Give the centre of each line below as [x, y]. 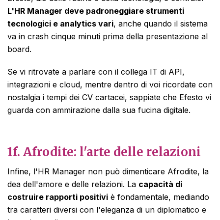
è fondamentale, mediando [159, 197]
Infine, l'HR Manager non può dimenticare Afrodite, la [108, 171]
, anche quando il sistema [161, 24]
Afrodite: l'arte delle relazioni [110, 152]
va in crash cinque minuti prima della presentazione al [108, 36]
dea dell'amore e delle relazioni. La [73, 184]
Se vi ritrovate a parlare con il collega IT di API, [96, 72]
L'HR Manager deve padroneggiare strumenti [96, 11]
